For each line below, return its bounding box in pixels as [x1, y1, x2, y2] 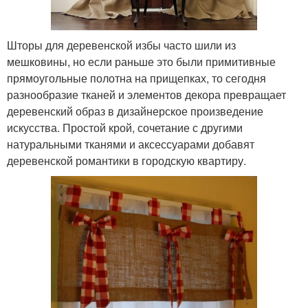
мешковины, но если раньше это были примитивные [7, 54, 276, 70]
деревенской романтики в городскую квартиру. [7, 153, 246, 169]
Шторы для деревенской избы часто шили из [7, 37, 236, 54]
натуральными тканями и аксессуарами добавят [7, 136, 254, 153]
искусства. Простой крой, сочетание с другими [7, 120, 243, 136]
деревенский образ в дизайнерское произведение [7, 103, 263, 120]
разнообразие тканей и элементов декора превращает [7, 87, 286, 103]
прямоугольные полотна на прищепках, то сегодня [7, 70, 266, 87]
